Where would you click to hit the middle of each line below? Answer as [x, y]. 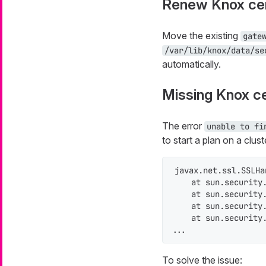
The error [183, 126]
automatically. [191, 64]
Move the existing [201, 36]
